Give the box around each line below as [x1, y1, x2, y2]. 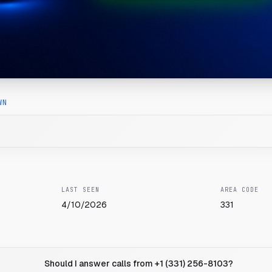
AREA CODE [220, 186, 259, 194]
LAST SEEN [61, 186, 100, 194]
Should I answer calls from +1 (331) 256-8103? [44, 258, 233, 269]
